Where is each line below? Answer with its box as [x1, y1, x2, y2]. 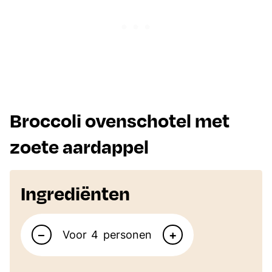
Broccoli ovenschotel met [10, 108, 229, 132]
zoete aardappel [10, 134, 149, 158]
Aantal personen [20, 208, 104, 221]
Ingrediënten [21, 181, 130, 205]
